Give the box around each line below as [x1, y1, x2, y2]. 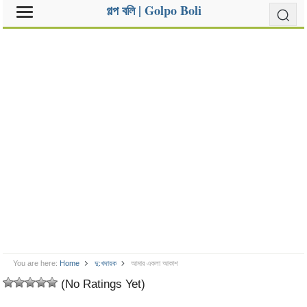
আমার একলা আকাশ [130, 259, 178, 267]
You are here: [13, 259, 58, 267]
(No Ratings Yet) [58, 277, 146, 291]
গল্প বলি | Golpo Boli [106, 1, 201, 19]
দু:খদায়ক [94, 259, 116, 267]
